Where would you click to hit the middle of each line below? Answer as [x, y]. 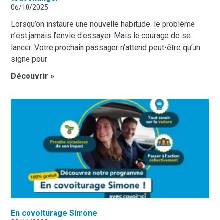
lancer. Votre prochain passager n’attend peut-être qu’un [106, 47]
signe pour [29, 59]
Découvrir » [33, 76]
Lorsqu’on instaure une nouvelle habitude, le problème [103, 24]
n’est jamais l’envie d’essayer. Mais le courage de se [101, 35]
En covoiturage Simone [54, 213]
